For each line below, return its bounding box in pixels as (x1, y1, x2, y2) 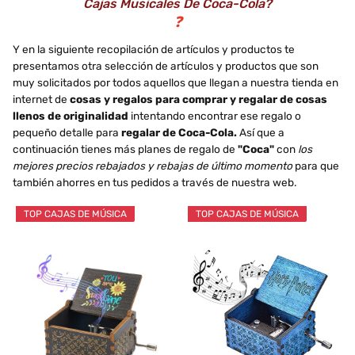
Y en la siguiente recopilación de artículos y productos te (13, 43, 295, 56)
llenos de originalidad (13, 109, 128, 123)
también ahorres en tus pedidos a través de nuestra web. (13, 176, 296, 189)
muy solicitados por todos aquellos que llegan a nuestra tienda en (13, 76, 338, 90)
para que (292, 159, 339, 173)
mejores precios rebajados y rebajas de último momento (13, 159, 292, 173)
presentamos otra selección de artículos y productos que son (13, 59, 319, 73)
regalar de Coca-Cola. (121, 126, 237, 139)
